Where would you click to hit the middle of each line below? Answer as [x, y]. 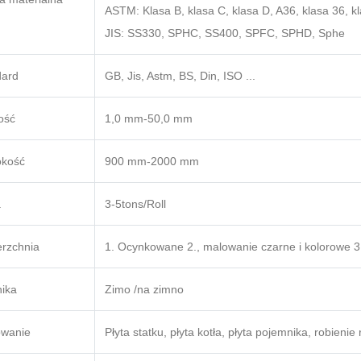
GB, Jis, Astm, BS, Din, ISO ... [180, 76]
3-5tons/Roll [135, 204]
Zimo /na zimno [144, 290]
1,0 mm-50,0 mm [149, 119]
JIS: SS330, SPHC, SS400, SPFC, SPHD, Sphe [225, 33]
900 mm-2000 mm [152, 162]
